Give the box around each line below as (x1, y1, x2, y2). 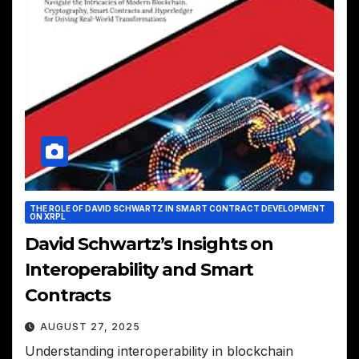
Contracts (25, 284, 111, 306)
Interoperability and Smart (25, 258, 254, 280)
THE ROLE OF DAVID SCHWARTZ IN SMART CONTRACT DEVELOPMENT (30, 203, 325, 213)
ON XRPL (30, 211, 66, 221)
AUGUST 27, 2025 (40, 320, 140, 333)
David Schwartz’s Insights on (25, 232, 274, 255)
